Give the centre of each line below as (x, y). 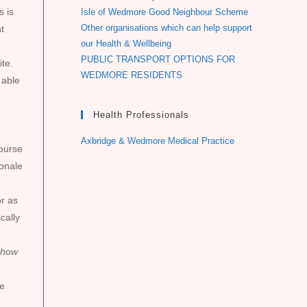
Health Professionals (141, 115)
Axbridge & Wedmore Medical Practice (158, 141)
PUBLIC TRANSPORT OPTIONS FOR (158, 59)
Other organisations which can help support (167, 28)
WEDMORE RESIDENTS (132, 75)
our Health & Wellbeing (126, 44)
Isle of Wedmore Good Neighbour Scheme (164, 12)
